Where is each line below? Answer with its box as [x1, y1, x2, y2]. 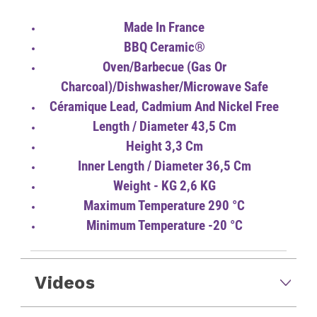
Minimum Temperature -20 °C [86, 217, 243, 234]
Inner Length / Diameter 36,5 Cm [77, 158, 251, 174]
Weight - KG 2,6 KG [113, 178, 216, 194]
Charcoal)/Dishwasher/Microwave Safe [60, 79, 268, 95]
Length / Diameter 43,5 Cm [92, 118, 236, 134]
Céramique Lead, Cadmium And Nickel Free [50, 98, 279, 115]
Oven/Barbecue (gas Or [102, 59, 226, 75]
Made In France [124, 19, 205, 35]
